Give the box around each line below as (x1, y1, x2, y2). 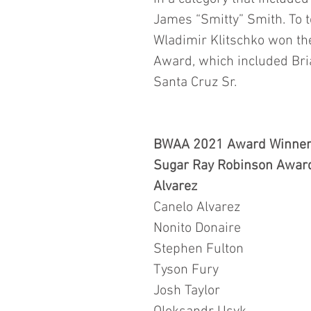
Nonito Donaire (153, 219, 241, 237)
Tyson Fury (153, 261, 219, 278)
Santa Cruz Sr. (153, 74, 237, 91)
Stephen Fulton (153, 240, 247, 258)
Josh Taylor (153, 282, 220, 299)
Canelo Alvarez (153, 199, 240, 216)
